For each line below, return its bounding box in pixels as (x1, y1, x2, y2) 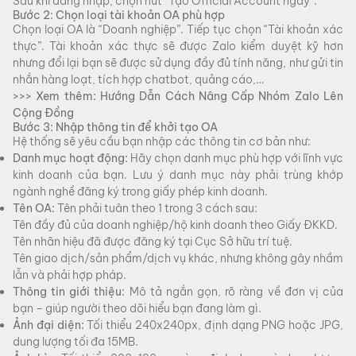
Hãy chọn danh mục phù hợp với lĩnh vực (128, 150, 343, 165)
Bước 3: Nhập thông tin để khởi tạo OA (13, 119, 218, 134)
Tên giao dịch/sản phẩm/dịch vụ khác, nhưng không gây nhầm (13, 250, 343, 265)
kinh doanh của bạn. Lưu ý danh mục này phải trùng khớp (13, 167, 343, 182)
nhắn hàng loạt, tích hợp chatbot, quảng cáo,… (13, 72, 264, 87)
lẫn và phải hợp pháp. (13, 267, 126, 282)
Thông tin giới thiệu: (13, 284, 126, 299)
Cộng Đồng (13, 105, 74, 120)
